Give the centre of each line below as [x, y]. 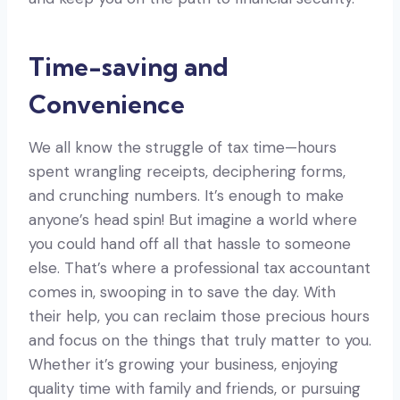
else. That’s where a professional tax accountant [200, 267]
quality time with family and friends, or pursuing [195, 388]
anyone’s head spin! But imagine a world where [193, 219]
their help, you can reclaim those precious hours [199, 316]
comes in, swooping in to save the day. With [182, 292]
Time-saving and [129, 66]
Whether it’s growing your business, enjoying [183, 364]
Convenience [107, 104]
